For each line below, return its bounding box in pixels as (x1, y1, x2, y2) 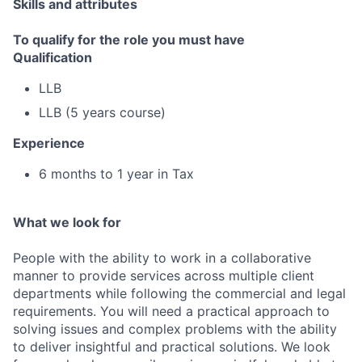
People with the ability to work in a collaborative (13, 250, 311, 266)
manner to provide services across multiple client (13, 267, 314, 284)
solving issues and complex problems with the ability (13, 321, 337, 337)
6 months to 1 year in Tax (39, 166, 194, 182)
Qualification (13, 49, 92, 65)
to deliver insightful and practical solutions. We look (13, 339, 330, 355)
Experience (13, 135, 85, 151)
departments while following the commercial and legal (13, 285, 346, 301)
